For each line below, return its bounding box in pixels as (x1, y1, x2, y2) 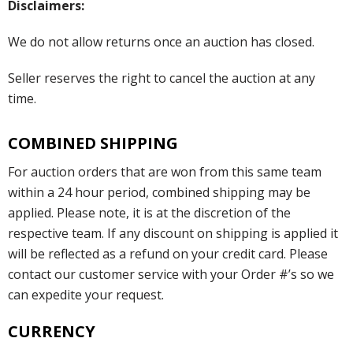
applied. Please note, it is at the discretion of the (8, 204, 291, 222)
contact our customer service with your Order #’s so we (8, 266, 334, 284)
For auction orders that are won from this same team (8, 163, 321, 181)
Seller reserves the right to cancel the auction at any (8, 69, 315, 87)
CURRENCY (8, 321, 95, 343)
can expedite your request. (8, 286, 164, 304)
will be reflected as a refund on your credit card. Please (8, 245, 328, 263)
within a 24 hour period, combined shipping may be (8, 184, 310, 202)
